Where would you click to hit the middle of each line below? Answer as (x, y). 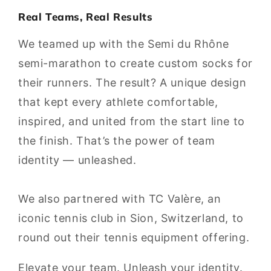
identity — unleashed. (77, 160)
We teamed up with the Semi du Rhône (124, 44)
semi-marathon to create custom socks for (136, 63)
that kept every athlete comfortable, (118, 102)
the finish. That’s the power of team (117, 141)
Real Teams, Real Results (86, 17)
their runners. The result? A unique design (132, 83)
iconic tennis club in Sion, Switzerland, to (131, 218)
